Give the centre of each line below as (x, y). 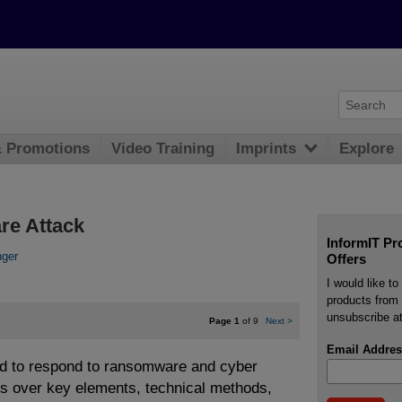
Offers (346, 258)
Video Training (163, 149)
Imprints (267, 149)
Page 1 (224, 320)
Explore (367, 149)
